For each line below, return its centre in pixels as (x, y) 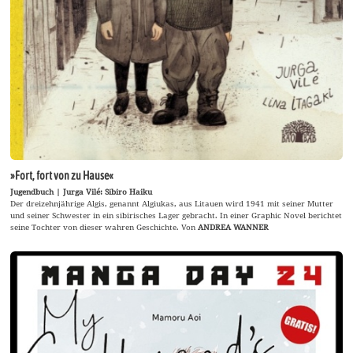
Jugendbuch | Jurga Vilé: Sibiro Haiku (82, 191)
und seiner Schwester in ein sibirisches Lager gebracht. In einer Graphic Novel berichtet (176, 215)
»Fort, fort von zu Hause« (62, 176)
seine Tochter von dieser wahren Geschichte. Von (104, 227)
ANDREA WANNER (234, 227)
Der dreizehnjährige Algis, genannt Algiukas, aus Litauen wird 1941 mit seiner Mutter (172, 203)
